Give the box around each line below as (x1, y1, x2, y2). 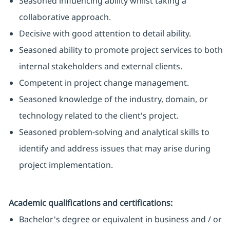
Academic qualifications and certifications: (8, 197, 172, 209)
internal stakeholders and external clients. (18, 61, 182, 72)
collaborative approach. (18, 11, 111, 23)
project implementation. (18, 159, 113, 171)
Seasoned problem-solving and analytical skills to (18, 126, 209, 138)
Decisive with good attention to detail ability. (18, 28, 191, 40)
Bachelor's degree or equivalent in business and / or (18, 214, 222, 225)
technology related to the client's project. (18, 110, 179, 122)
